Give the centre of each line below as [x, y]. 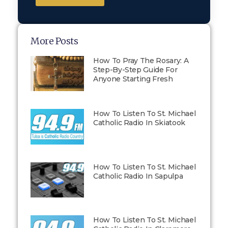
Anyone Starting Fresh [133, 79]
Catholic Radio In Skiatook [139, 123]
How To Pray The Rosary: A [141, 61]
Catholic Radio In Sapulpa [138, 176]
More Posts [54, 41]
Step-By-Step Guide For [135, 70]
